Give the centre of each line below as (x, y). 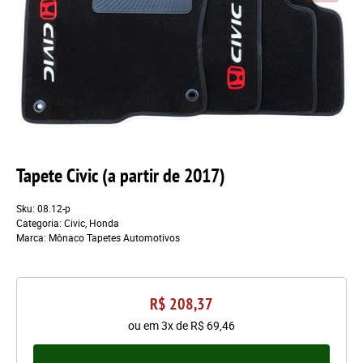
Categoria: (39, 223)
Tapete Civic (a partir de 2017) (121, 175)
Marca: (32, 238)
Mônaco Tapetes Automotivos (114, 238)
